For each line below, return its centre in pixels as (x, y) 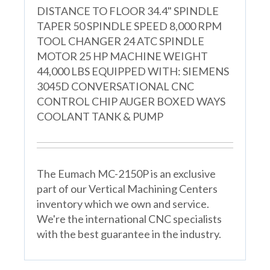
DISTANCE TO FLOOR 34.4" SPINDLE (127, 11)
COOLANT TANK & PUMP (100, 116)
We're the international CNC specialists (129, 218)
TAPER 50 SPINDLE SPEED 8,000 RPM (129, 26)
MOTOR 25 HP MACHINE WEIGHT (122, 56)
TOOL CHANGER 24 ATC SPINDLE (120, 41)
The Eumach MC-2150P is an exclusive (126, 173)
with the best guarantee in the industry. (129, 234)
